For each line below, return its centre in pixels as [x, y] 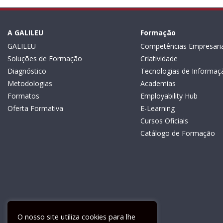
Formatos [23, 96]
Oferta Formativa [35, 108]
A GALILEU [25, 33]
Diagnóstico [27, 71]
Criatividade [159, 58]
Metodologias [30, 83]
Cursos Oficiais [164, 121]
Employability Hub [169, 96]
